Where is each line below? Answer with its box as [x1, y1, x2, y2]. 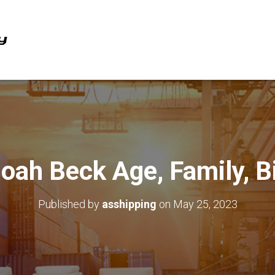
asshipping [101, 198, 157, 211]
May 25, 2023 [172, 198, 238, 211]
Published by [37, 198, 102, 211]
